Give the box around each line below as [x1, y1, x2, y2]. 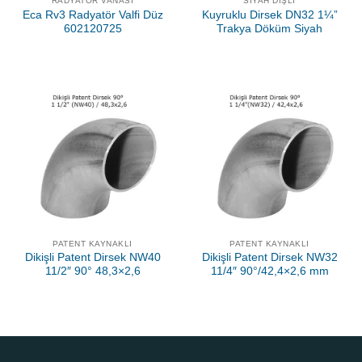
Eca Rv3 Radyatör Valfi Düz [22, 8, 163, 21]
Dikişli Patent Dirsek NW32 [201, 251, 338, 264]
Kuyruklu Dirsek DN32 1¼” [201, 8, 338, 21]
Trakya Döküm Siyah [217, 22, 322, 35]
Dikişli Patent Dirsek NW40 [24, 251, 161, 264]
